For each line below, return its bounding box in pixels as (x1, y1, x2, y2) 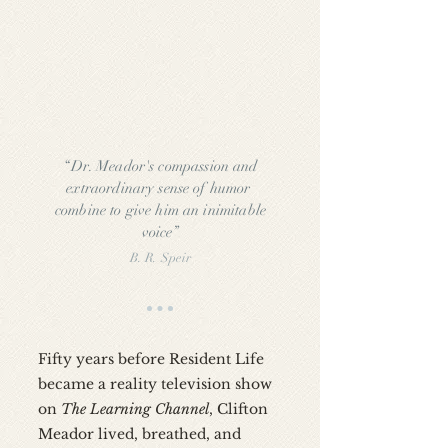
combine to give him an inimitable (55, 201, 266, 219)
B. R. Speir (129, 250, 192, 266)
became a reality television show (38, 375, 272, 393)
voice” (141, 223, 180, 241)
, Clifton (209, 400, 268, 418)
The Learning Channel (61, 400, 209, 418)
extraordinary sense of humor (66, 179, 255, 197)
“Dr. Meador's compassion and (63, 157, 258, 175)
